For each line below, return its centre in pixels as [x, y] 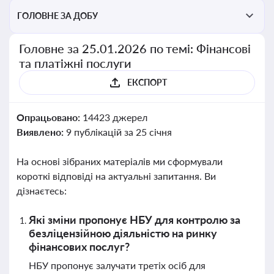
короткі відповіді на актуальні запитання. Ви [116, 176]
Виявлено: [41, 132]
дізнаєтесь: [42, 191]
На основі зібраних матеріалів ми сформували [120, 161]
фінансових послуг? [79, 246]
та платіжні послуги [75, 63]
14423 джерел [115, 117]
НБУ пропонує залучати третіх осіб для [117, 265]
